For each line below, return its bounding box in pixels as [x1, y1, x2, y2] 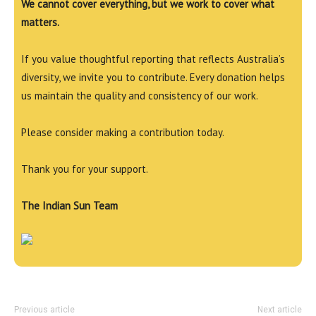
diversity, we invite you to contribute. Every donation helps [21, 71, 285, 84]
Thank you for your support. [21, 162, 148, 176]
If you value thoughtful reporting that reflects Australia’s [21, 52, 285, 66]
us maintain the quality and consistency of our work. [21, 89, 258, 102]
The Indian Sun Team [21, 199, 118, 212]
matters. [21, 16, 59, 29]
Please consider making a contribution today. [21, 126, 224, 139]
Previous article [14, 305, 75, 315]
